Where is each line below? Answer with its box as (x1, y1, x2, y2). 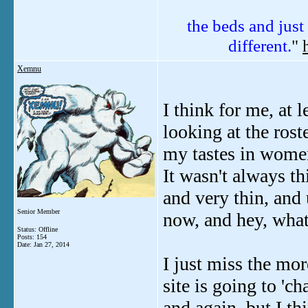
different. (228, 36, 291, 55)
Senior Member (17, 208, 60, 215)
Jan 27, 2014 (34, 241, 69, 248)
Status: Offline (17, 225, 58, 233)
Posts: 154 (17, 233, 47, 241)
